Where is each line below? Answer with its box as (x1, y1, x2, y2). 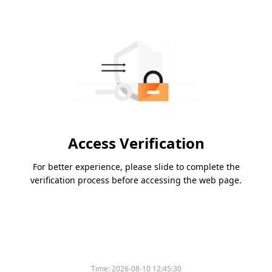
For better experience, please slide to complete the (32, 161, 240, 173)
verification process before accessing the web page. (30, 174, 242, 186)
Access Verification (67, 133, 205, 154)
